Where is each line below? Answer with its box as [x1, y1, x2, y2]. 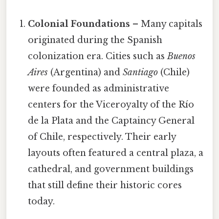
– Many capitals [130, 18, 203, 29]
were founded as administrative [28, 83, 170, 94]
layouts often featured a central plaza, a [28, 147, 204, 158]
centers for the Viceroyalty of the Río [28, 99, 195, 110]
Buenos [167, 50, 196, 62]
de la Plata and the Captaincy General [28, 115, 195, 126]
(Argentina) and [48, 66, 123, 78]
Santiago [123, 66, 158, 78]
